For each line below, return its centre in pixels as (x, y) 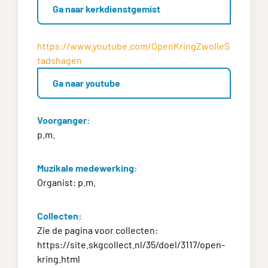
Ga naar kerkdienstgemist (106, 9)
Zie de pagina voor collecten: (98, 230)
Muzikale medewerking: (87, 168)
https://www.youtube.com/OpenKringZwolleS (133, 46)
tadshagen (60, 60)
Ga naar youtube (86, 83)
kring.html (59, 259)
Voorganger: (64, 120)
